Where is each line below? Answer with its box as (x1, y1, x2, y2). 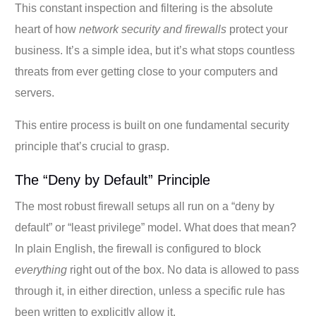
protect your (226, 23, 288, 35)
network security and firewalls (79, 23, 227, 35)
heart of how (15, 23, 80, 35)
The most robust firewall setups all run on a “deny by (15, 200, 275, 212)
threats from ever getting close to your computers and (15, 65, 279, 78)
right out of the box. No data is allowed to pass (67, 263, 300, 276)
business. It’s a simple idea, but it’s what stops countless (15, 44, 296, 56)
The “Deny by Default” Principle (15, 171, 211, 188)
